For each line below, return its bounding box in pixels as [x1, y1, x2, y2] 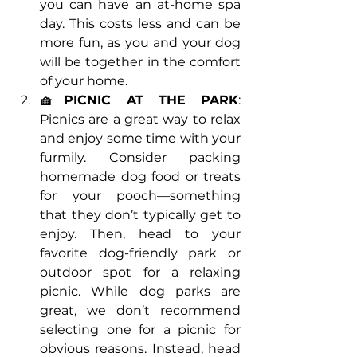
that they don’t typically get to [40, 207, 241, 223]
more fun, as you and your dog [40, 35, 241, 51]
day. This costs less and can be [40, 16, 241, 32]
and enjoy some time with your [40, 131, 241, 147]
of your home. [40, 73, 127, 89]
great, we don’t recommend [40, 303, 241, 319]
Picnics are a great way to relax [40, 112, 241, 127]
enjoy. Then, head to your [40, 226, 241, 242]
